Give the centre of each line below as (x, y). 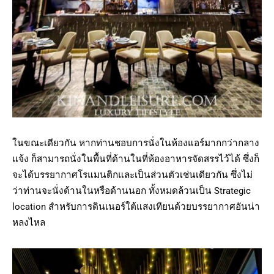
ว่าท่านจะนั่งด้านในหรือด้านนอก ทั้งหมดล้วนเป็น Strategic (131, 191)
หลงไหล (29, 222)
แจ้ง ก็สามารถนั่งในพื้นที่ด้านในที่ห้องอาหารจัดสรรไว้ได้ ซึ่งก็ (136, 159)
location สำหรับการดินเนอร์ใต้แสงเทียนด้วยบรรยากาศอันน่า (136, 206)
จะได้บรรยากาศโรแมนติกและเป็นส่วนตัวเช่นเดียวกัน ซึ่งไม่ (132, 175)
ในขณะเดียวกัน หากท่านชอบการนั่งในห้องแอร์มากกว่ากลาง (136, 143)
